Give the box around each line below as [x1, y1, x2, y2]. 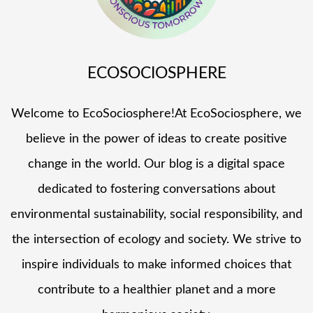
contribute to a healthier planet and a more [37, 284, 276, 297]
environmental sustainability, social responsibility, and [10, 208, 303, 221]
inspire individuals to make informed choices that [22, 259, 291, 272]
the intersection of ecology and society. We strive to [12, 233, 301, 247]
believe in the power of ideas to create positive [26, 133, 287, 146]
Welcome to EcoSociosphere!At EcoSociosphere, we [11, 108, 302, 121]
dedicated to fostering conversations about [38, 183, 275, 196]
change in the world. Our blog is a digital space [28, 158, 285, 171]
